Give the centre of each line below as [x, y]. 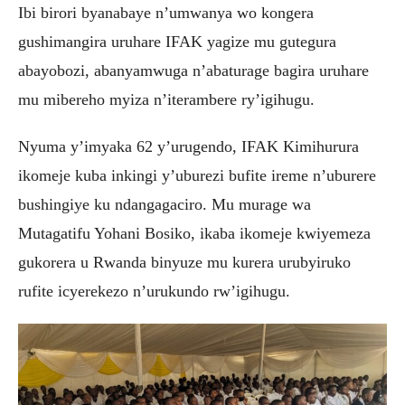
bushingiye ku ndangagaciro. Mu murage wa [165, 205]
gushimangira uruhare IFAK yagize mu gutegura [177, 42]
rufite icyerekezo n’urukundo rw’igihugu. [154, 292]
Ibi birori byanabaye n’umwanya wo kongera [166, 13]
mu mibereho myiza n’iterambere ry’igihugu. [166, 100]
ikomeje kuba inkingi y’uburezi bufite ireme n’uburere [197, 176]
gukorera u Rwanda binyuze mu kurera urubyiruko [184, 263]
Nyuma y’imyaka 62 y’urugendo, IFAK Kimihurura [188, 147]
